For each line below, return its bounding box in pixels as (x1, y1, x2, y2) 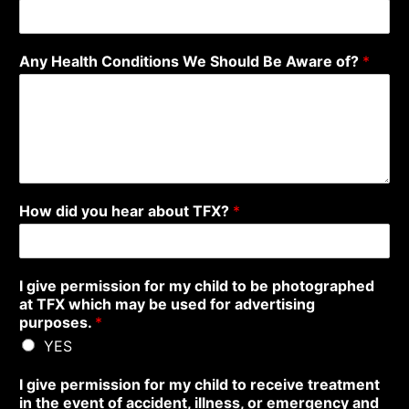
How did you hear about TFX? (19, 201, 233, 220)
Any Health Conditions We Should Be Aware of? (19, 51, 362, 70)
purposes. (19, 312, 95, 331)
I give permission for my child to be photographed (19, 276, 374, 295)
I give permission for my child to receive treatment (19, 374, 380, 393)
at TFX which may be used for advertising (19, 294, 315, 313)
